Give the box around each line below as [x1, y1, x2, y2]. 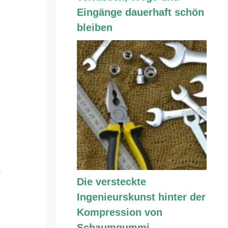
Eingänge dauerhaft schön [77, 7, 204, 18]
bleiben [77, 22, 112, 33]
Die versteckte [77, 176, 146, 187]
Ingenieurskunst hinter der [77, 191, 206, 203]
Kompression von [77, 207, 162, 218]
